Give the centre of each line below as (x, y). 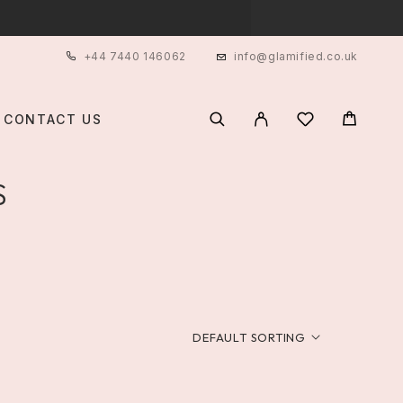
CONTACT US (53, 120)
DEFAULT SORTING (249, 337)
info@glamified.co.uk (296, 56)
